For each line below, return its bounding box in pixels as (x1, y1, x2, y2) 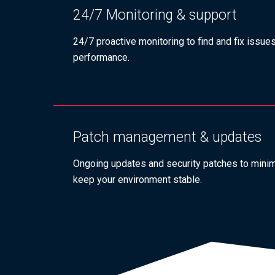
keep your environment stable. (73, 174, 202, 186)
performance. (73, 52, 130, 64)
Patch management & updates (73, 129, 261, 146)
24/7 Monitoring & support (73, 7, 237, 24)
